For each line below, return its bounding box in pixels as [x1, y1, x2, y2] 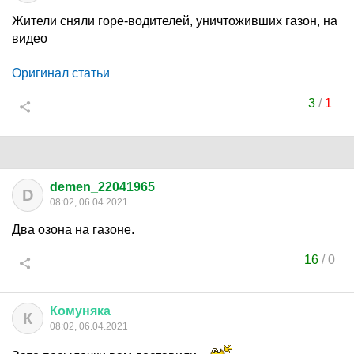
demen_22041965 [50, 180, 155, 194]
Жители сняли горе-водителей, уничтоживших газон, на [12, 14, 337, 28]
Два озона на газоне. [12, 223, 134, 236]
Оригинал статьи [12, 66, 110, 80]
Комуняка [50, 304, 111, 318]
